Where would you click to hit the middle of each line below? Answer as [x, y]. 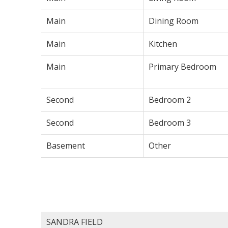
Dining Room [173, 21]
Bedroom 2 [169, 99]
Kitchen [163, 44]
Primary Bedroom [182, 66]
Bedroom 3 [169, 122]
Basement [65, 145]
